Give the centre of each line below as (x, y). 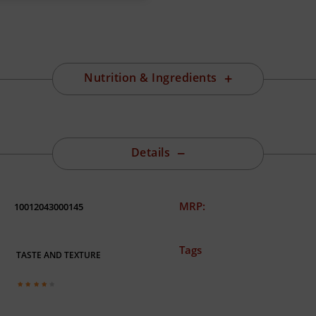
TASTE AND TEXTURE (59, 255)
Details (150, 153)
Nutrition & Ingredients (151, 78)
